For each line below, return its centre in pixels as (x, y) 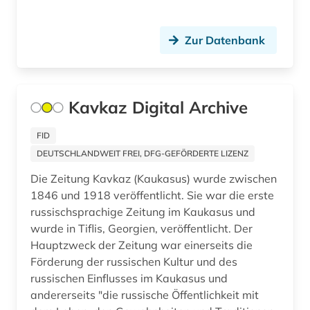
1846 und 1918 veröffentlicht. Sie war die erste (152, 195)
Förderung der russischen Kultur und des (134, 262)
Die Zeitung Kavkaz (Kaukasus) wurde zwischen (154, 179)
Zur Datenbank (225, 40)
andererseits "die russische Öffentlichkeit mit (145, 295)
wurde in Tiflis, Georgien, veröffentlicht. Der (142, 229)
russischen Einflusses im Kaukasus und (129, 279)
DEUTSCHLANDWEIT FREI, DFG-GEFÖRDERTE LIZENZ (143, 154)
